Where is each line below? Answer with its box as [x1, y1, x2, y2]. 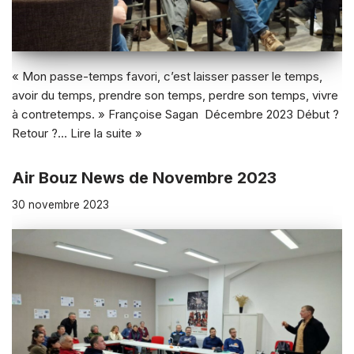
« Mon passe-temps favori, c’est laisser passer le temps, [12, 68, 322, 84]
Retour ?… [12, 125, 70, 141]
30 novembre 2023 [12, 198, 109, 211]
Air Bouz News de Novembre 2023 [12, 168, 277, 187]
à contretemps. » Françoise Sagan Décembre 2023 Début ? [12, 106, 339, 122]
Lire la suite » [70, 125, 142, 141]
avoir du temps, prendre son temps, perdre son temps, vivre [12, 87, 338, 103]
